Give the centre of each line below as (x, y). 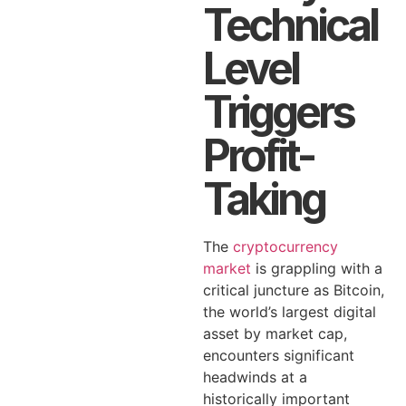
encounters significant (279, 355)
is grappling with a (317, 268)
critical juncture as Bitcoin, (294, 290)
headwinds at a (255, 377)
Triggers (278, 112)
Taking (264, 199)
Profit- (258, 155)
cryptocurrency (285, 246)
